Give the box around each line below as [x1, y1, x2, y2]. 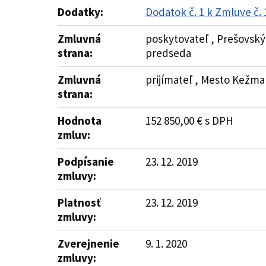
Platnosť [58, 195, 101, 210]
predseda [145, 46, 191, 60]
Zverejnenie [58, 236, 119, 251]
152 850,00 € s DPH [145, 113, 233, 128]
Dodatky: [58, 5, 103, 19]
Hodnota [58, 113, 102, 128]
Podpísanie [58, 154, 114, 169]
